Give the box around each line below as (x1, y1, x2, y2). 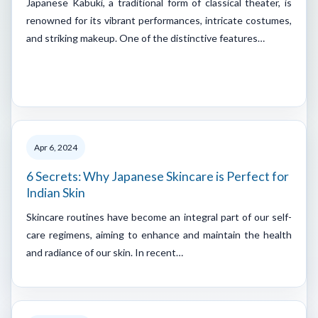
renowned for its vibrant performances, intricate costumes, (26, 13, 292, 26)
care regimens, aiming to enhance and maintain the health (26, 228, 292, 241)
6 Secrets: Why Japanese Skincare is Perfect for (26, 168, 289, 184)
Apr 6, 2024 (34, 141, 77, 153)
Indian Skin (26, 185, 85, 200)
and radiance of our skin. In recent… (26, 246, 183, 258)
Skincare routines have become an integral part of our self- (26, 210, 292, 223)
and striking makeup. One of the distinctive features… (26, 31, 265, 44)
